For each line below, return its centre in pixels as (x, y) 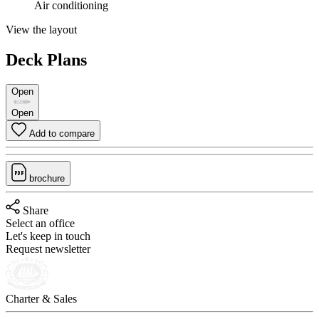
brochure (47, 178)
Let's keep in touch (48, 236)
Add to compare (62, 133)
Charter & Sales (41, 298)
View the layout (41, 30)
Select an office (40, 223)
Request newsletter (48, 249)
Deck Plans (46, 60)
